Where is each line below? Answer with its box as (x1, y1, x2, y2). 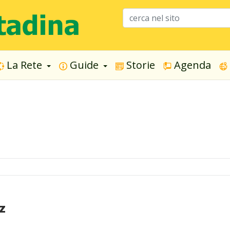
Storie (124, 58, 155, 72)
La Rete (4, 58, 45, 72)
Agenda (171, 58, 211, 72)
